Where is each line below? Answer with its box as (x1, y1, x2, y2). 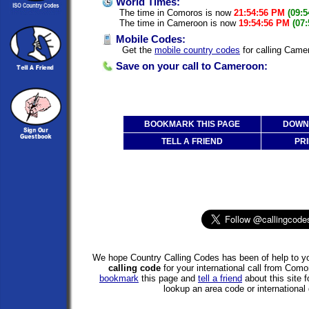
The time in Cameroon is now (119, 18, 239, 29)
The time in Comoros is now (119, 8, 234, 19)
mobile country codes (154, 45, 240, 56)
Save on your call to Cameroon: (113, 61, 268, 72)
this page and (139, 273, 198, 284)
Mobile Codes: (113, 34, 186, 46)
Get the (119, 45, 154, 56)
